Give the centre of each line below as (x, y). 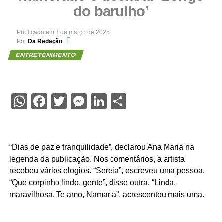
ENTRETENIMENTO (46, 55)
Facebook (80, 101)
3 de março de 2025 (82, 32)
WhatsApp (63, 101)
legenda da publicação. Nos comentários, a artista (97, 159)
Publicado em (35, 32)
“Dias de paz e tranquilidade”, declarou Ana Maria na (102, 147)
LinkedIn (135, 101)
